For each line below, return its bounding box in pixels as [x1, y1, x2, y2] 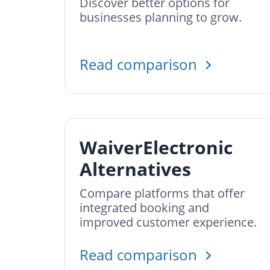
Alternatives [80, 157, 191, 181]
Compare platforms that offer [80, 185, 245, 201]
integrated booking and [80, 199, 209, 216]
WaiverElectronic [80, 135, 233, 160]
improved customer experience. [80, 214, 257, 230]
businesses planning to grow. [80, 9, 242, 25]
